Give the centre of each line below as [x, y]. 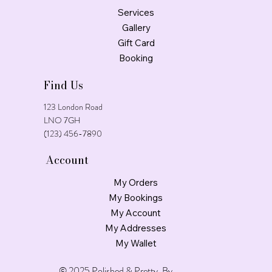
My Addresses [136, 228]
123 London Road [73, 107]
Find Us [64, 85]
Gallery [136, 27]
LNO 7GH [63, 120]
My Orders [136, 182]
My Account [136, 212]
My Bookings [136, 197]
